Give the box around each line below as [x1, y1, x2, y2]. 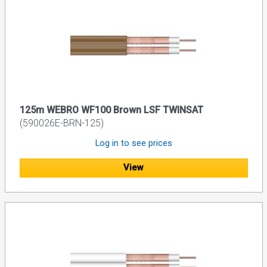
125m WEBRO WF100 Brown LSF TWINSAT [19, 104, 203, 116]
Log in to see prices [95, 137, 172, 148]
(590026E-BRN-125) [19, 117, 104, 129]
